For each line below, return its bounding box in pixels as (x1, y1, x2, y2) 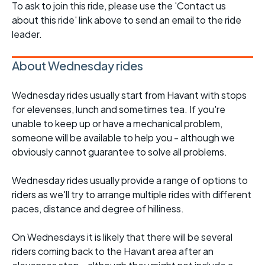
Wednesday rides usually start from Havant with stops (12, 88, 247, 101)
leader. (12, 27, 42, 40)
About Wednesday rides (12, 57, 143, 73)
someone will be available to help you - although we (12, 131, 235, 144)
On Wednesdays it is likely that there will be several (12, 230, 232, 243)
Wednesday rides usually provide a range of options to (12, 173, 248, 186)
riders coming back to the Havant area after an (12, 244, 214, 257)
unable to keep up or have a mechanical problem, (12, 117, 222, 130)
